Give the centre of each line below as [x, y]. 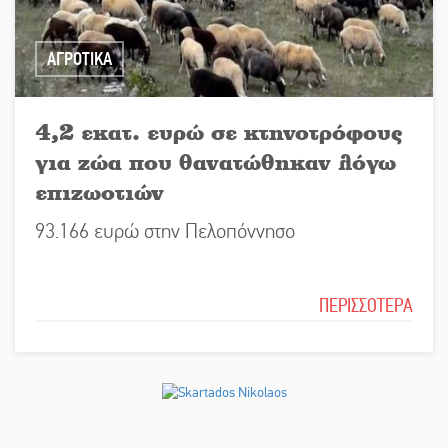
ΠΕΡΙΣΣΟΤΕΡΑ [366, 306]
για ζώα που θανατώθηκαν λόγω [215, 162]
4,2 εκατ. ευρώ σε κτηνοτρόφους [218, 132]
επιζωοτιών [99, 192]
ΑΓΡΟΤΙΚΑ [79, 59]
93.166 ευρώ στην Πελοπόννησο [165, 232]
